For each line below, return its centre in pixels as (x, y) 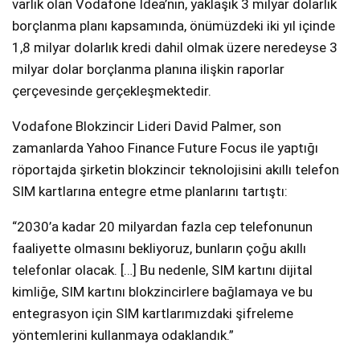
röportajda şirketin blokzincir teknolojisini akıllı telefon (176, 170)
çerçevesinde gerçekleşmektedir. (112, 91)
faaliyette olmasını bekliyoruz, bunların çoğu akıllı (159, 249)
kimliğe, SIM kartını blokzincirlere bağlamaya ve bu (162, 292)
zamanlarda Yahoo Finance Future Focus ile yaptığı (165, 148)
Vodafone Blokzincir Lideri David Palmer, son (147, 127)
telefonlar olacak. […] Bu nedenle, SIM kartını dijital (162, 270)
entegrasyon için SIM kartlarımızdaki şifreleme (153, 314)
